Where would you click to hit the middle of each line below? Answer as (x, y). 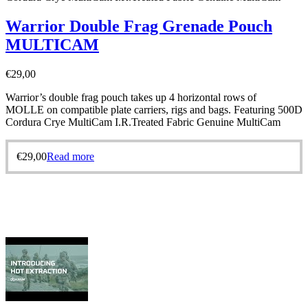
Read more (70, 156)
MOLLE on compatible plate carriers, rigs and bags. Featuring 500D (154, 109)
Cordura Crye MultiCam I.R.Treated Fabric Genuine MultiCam (143, 122)
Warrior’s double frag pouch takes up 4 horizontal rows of (131, 97)
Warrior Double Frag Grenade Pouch (139, 26)
